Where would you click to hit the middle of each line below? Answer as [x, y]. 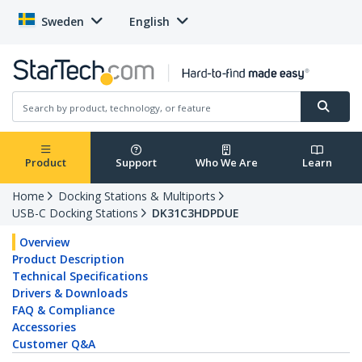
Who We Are [226, 163]
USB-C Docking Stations [75, 213]
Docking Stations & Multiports [137, 196]
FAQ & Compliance [63, 310]
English [149, 21]
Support [136, 163]
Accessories [44, 327]
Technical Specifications [80, 276]
